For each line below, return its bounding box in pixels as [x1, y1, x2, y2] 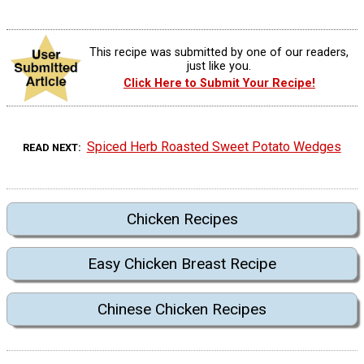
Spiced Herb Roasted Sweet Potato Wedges [86, 138, 341, 154]
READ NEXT [23, 141, 79, 154]
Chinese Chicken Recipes [97, 299, 266, 318]
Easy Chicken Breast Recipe [88, 254, 276, 274]
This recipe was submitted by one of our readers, [89, 45, 349, 59]
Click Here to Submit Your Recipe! [123, 76, 315, 91]
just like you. [187, 58, 252, 73]
